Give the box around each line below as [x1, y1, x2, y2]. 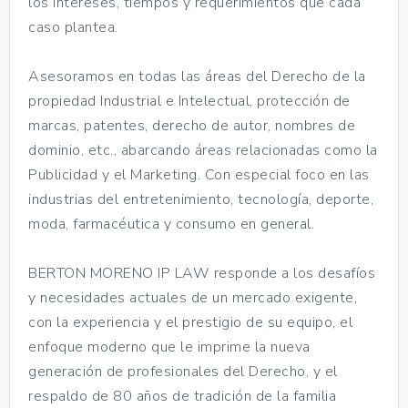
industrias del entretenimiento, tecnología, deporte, [28, 189, 373, 209]
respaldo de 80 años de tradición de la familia [28, 385, 336, 406]
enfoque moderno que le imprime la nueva [28, 336, 311, 357]
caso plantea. [28, 16, 118, 37]
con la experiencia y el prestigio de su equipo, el [28, 311, 352, 332]
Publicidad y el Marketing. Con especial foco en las [28, 164, 370, 185]
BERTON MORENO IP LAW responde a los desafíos [28, 262, 375, 283]
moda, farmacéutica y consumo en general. [28, 213, 314, 234]
